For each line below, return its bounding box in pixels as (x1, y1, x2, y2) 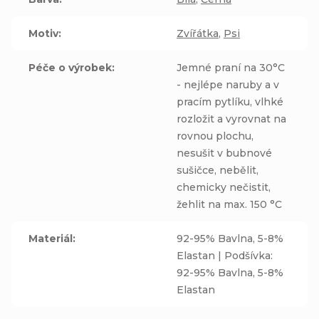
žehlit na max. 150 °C (177, 198, 282, 211)
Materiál (28, 232, 73, 245)
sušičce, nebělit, (177, 164, 258, 177)
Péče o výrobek (28, 61, 112, 74)
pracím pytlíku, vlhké (177, 95, 283, 108)
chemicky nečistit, (177, 181, 271, 194)
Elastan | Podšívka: (177, 249, 273, 262)
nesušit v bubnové (177, 147, 272, 159)
